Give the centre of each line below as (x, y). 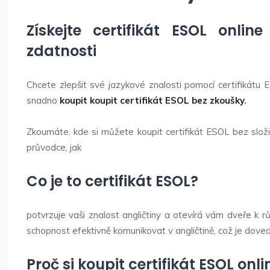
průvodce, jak (54, 147)
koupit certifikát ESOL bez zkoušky (167, 100)
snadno (43, 100)
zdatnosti (61, 51)
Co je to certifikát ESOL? (112, 181)
